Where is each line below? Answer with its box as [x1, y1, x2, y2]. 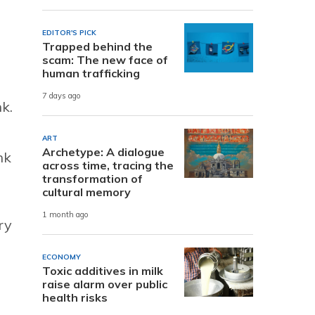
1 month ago [42, 210, 89, 220]
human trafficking [42, 65, 140, 80]
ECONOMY [42, 252, 81, 262]
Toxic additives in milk [42, 263, 163, 278]
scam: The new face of [42, 52, 168, 67]
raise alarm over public [42, 276, 167, 291]
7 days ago [42, 91, 81, 101]
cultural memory [42, 184, 131, 199]
